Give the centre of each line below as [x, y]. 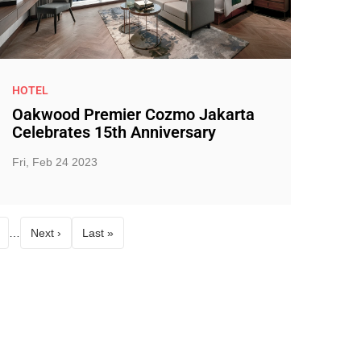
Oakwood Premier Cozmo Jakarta [133, 114]
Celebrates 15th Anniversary [114, 132]
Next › [46, 232]
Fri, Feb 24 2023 [54, 162]
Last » [98, 232]
